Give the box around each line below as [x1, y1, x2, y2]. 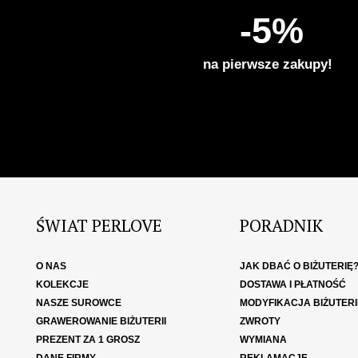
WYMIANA [239, 334, 287, 346]
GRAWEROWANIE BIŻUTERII [36, 316, 166, 328]
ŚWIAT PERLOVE [36, 214, 162, 237]
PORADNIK [239, 214, 323, 237]
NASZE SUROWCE [36, 297, 121, 309]
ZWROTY [239, 316, 280, 328]
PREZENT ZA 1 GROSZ [36, 334, 140, 346]
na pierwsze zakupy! [203, 57, 333, 73]
